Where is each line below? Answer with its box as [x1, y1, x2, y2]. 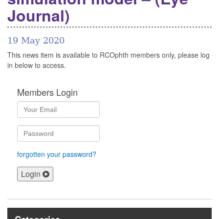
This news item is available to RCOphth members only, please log [7, 50, 210, 60]
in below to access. [7, 60, 66, 70]
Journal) [7, 4, 70, 26]
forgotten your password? [17, 149, 96, 159]
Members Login [17, 86, 78, 99]
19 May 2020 [7, 35, 65, 45]
